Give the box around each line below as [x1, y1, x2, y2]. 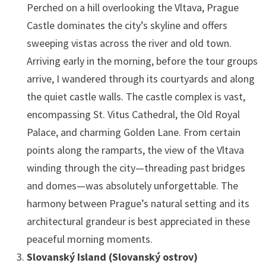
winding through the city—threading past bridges [26, 160, 245, 175]
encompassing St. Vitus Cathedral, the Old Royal [26, 107, 240, 121]
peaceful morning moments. [26, 232, 153, 246]
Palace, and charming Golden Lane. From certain [26, 125, 240, 139]
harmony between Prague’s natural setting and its [26, 196, 249, 210]
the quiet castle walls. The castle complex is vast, [26, 89, 245, 103]
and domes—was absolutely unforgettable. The [26, 178, 238, 192]
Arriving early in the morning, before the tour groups [26, 53, 258, 68]
